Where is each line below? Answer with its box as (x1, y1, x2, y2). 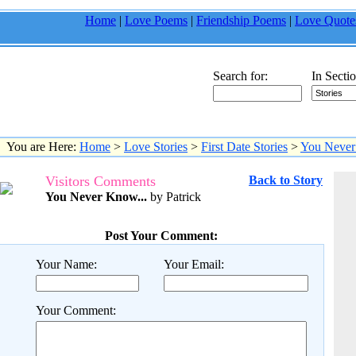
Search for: (213, 69, 268, 83)
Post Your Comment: (105, 229, 218, 242)
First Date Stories (201, 140, 288, 153)
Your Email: (164, 257, 224, 271)
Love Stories (124, 140, 188, 153)
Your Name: (36, 257, 97, 271)
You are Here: (6, 140, 79, 153)
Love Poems (125, 14, 188, 27)
